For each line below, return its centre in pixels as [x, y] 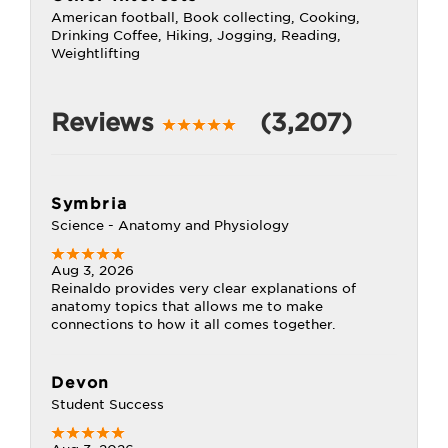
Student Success [107, 404]
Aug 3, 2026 [92, 270]
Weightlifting [95, 53]
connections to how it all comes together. [193, 324]
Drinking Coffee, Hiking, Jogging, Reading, [196, 35]
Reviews [106, 122]
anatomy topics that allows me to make [187, 306]
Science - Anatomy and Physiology [170, 225]
